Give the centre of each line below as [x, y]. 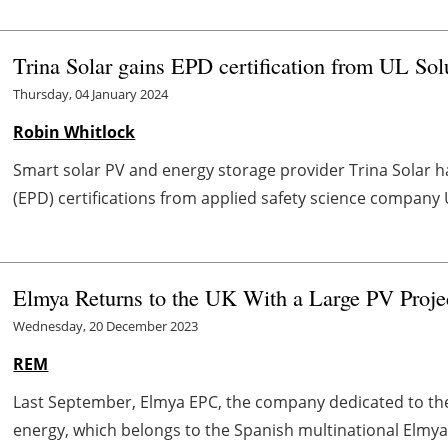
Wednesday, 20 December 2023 [106, 325]
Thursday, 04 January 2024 [91, 93]
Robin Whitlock [74, 131]
